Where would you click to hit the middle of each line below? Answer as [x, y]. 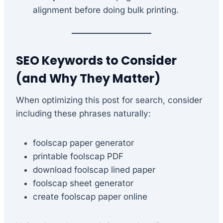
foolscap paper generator [83, 143]
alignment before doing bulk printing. [106, 10]
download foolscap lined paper [94, 169]
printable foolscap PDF [78, 156]
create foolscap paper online [90, 196]
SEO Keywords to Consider [96, 60]
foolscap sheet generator [83, 183]
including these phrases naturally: [83, 113]
